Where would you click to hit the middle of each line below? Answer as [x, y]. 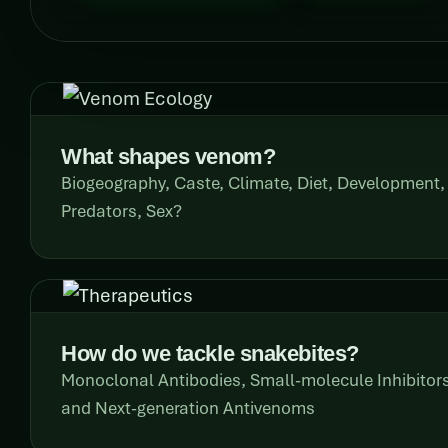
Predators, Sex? [121, 211]
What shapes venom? [168, 156]
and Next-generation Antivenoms [188, 408]
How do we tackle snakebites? [210, 353]
